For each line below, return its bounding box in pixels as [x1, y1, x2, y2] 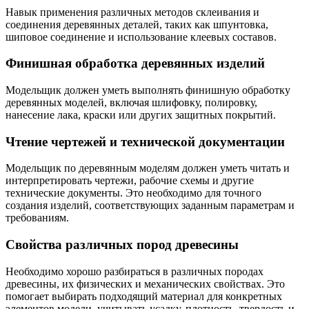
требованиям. [6, 212, 69, 224]
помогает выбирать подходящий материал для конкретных [6, 290, 282, 302]
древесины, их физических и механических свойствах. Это [6, 277, 285, 290]
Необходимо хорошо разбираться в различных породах [6, 265, 263, 277]
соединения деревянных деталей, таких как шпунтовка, [6, 18, 268, 30]
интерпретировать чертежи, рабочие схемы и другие [6, 175, 254, 187]
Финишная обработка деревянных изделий [6, 56, 265, 71]
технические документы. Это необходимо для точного [6, 187, 261, 199]
